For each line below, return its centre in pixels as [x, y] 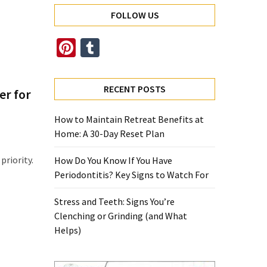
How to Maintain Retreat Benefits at [129, 119]
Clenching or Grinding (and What [121, 216]
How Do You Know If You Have [113, 160]
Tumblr [129, 48]
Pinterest [112, 48]
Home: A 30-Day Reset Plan [109, 133]
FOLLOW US [135, 15]
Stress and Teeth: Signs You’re [114, 201]
